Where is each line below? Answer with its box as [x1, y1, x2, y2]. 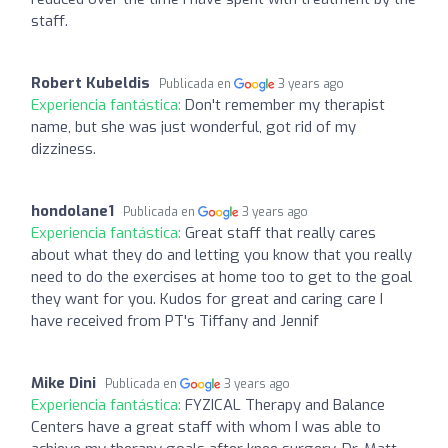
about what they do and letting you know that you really [31, 244, 412, 265]
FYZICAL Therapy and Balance [185, 394, 385, 415]
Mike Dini [31, 372, 96, 393]
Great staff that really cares [185, 222, 376, 243]
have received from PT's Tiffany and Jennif [31, 310, 319, 331]
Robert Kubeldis [31, 72, 150, 93]
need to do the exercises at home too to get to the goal [31, 266, 412, 287]
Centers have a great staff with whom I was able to [31, 416, 381, 437]
